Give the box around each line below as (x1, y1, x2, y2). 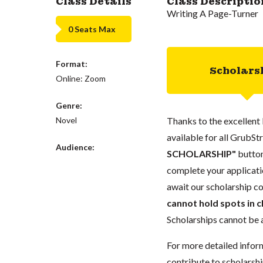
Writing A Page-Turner (166, 8, 258, 19)
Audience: (56, 142, 95, 152)
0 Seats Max (68, 23, 116, 34)
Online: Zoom (56, 73, 106, 83)
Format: (56, 59, 88, 69)
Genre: (56, 100, 83, 110)
